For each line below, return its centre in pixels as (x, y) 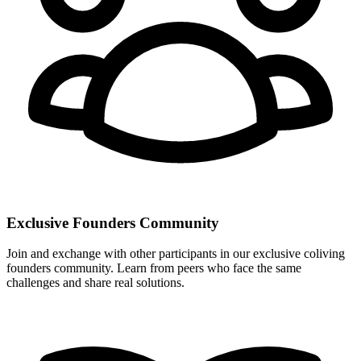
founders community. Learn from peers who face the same (154, 268)
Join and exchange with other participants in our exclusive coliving (176, 254)
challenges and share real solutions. (95, 283)
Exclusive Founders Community (113, 222)
